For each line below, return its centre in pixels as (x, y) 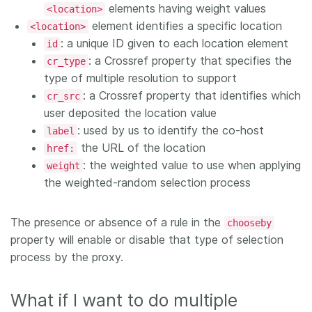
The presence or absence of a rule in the (117, 222)
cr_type (66, 61)
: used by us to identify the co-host (171, 130)
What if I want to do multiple (124, 300)
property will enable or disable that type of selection (147, 239)
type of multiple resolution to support (140, 78)
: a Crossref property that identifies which (192, 95)
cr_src (63, 96)
